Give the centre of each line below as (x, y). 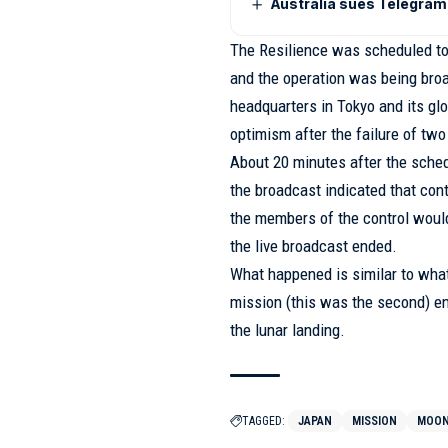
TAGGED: (264, 420)
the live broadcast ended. (314, 245)
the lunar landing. (288, 329)
